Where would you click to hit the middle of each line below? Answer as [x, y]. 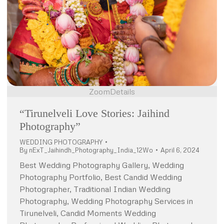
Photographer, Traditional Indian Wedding [95, 189]
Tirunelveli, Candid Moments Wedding [88, 213]
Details [122, 92]
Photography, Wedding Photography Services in [106, 201]
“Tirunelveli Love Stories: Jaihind [94, 113]
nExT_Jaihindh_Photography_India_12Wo [91, 150]
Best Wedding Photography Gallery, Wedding [102, 165]
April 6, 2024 [180, 150]
